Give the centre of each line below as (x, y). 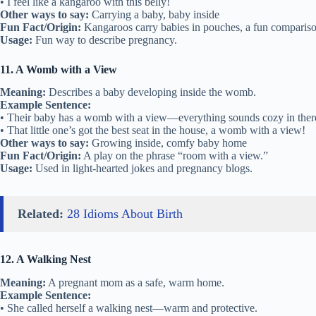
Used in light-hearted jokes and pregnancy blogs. (142, 169)
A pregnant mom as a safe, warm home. (135, 283)
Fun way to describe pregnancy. (105, 39)
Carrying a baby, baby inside (154, 14)
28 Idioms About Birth (125, 214)
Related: (41, 214)
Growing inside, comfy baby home (168, 143)
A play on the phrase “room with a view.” (175, 156)
